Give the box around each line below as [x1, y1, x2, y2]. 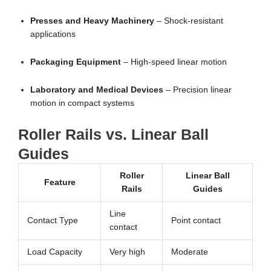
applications [30, 29, 76, 39]
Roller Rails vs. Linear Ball [18, 126, 209, 143]
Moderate [171, 247, 208, 257]
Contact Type [27, 216, 78, 226]
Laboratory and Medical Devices [30, 85, 163, 94]
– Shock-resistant [154, 16, 223, 25]
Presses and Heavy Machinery [30, 16, 154, 25]
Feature [44, 178, 76, 188]
